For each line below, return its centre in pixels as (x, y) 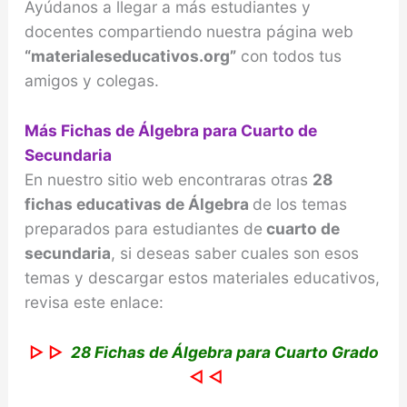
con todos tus (288, 56)
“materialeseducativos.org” (130, 56)
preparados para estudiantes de (143, 229)
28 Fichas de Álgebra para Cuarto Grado (224, 352)
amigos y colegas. (91, 81)
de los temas (299, 204)
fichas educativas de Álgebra (138, 204)
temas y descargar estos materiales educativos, (202, 278)
